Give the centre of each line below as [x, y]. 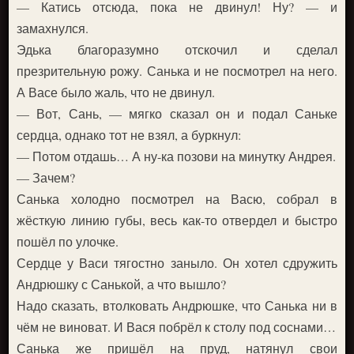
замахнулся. [53, 28]
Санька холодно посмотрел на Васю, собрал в [177, 199]
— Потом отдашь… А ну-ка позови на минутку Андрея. [177, 156]
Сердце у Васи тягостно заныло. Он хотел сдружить [177, 263]
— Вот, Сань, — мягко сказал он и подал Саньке [177, 113]
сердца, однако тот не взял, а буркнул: [129, 135]
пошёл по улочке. [68, 241]
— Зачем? [46, 177]
